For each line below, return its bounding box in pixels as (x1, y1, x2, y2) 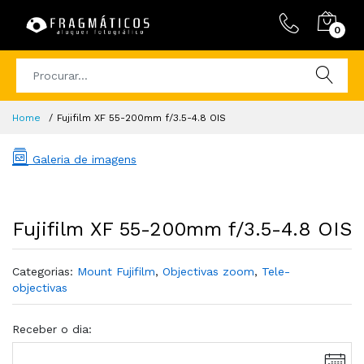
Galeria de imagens (28, 153, 136, 166)
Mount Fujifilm (77, 265, 155, 278)
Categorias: (12, 265, 77, 278)
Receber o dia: (12, 323, 92, 336)
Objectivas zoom (162, 265, 254, 278)
